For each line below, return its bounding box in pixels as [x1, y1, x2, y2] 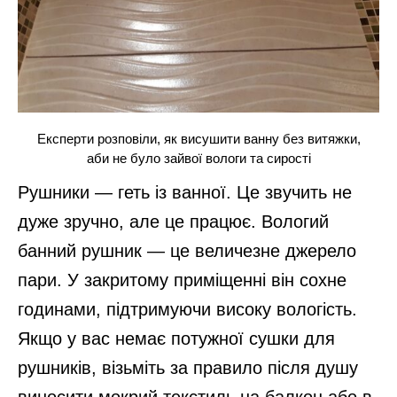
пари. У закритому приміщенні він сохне [18, 270, 346, 291]
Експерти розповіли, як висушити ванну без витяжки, [36, 130, 361, 146]
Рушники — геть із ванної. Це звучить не [18, 183, 352, 203]
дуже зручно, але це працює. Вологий [18, 212, 329, 232]
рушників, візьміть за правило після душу [18, 358, 358, 378]
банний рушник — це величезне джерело [18, 241, 356, 261]
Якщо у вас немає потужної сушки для [18, 329, 335, 349]
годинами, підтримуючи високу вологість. [18, 300, 357, 320]
